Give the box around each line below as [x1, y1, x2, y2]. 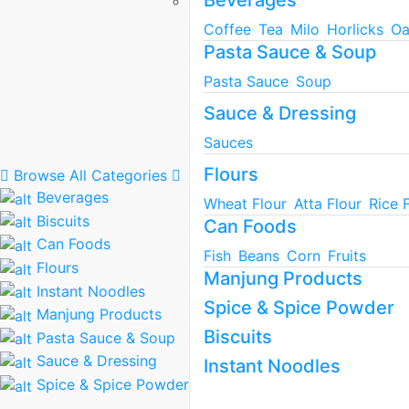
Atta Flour [294, 194, 362, 214]
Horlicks [327, 20, 383, 39]
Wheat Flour [204, 194, 287, 214]
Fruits [328, 246, 366, 266]
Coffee [204, 20, 251, 39]
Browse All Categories [9, 165, 172, 184]
